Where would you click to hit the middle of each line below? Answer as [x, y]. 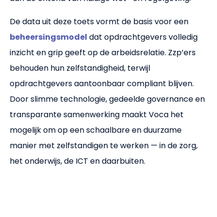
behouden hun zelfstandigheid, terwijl [80, 68]
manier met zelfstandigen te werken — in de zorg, [104, 145]
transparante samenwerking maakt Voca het [97, 114]
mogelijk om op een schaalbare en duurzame [96, 130]
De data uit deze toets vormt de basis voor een [99, 21]
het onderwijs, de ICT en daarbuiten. [77, 161]
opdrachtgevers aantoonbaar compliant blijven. [102, 83]
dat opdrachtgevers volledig [142, 37]
